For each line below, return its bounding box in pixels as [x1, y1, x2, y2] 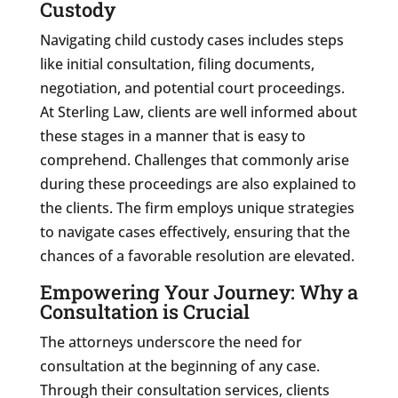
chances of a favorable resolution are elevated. [39, 245, 354, 266]
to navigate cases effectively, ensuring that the [39, 221, 350, 242]
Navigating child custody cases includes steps [39, 29, 344, 50]
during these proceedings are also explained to [39, 173, 356, 194]
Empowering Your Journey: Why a [39, 278, 358, 305]
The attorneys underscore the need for [39, 331, 302, 352]
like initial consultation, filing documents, [39, 53, 314, 74]
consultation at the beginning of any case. [39, 355, 320, 376]
